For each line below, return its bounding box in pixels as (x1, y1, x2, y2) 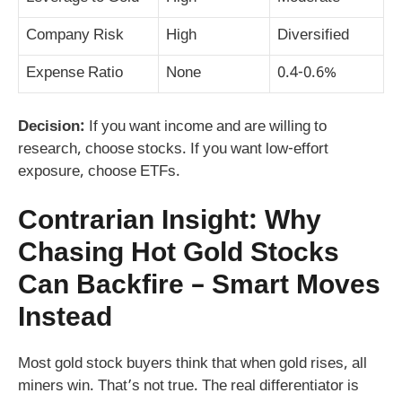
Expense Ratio (26, 64, 123, 84)
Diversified (277, 26, 349, 47)
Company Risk (26, 26, 124, 47)
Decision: (18, 117, 85, 137)
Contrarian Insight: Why (18, 205, 321, 240)
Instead (18, 301, 112, 337)
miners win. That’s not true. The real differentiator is (18, 377, 359, 398)
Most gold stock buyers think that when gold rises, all (18, 354, 367, 375)
